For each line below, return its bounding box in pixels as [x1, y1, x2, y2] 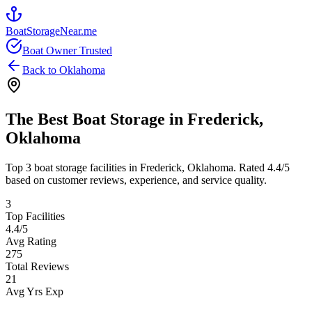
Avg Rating [6, 235, 56, 247]
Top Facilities [6, 210, 65, 222]
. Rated [233, 161, 267, 173]
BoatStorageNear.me [6, 25, 97, 37]
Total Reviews [6, 260, 69, 272]
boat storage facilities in [31, 161, 140, 173]
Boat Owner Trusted [22, 45, 112, 56]
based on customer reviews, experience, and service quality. [6, 173, 267, 186]
